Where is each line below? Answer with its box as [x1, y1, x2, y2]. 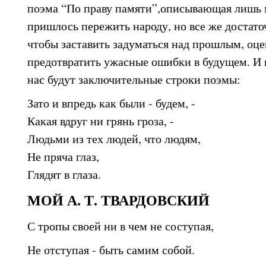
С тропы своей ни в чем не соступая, [27, 218, 218, 235]
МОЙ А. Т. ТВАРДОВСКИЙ [27, 189, 210, 210]
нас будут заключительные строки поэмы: [27, 71, 240, 87]
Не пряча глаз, [27, 148, 103, 164]
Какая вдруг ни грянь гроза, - [27, 112, 178, 129]
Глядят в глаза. [27, 166, 101, 182]
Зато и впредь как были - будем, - [27, 94, 199, 111]
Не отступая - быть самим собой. [27, 241, 195, 258]
